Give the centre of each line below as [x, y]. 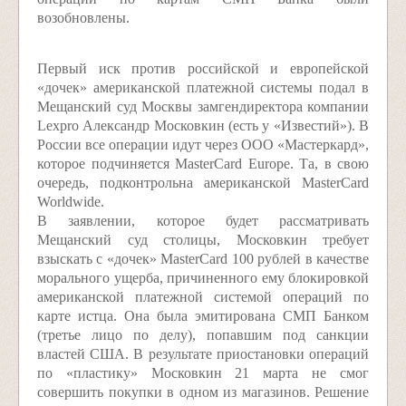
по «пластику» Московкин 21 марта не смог [203, 373]
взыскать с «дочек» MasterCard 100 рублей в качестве [203, 259]
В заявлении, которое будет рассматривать [203, 221]
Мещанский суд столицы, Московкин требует [203, 240]
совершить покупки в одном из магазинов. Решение [203, 392]
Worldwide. [71, 202]
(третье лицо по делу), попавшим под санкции [203, 335]
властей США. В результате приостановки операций [203, 354]
